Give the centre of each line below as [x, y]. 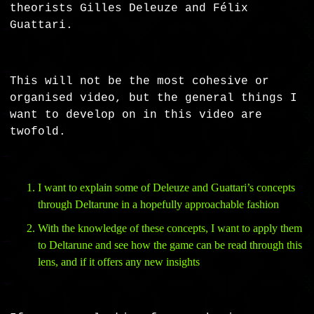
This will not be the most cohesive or [140, 82]
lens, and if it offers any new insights [121, 262]
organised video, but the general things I [154, 98]
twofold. [38, 132]
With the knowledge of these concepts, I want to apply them [170, 228]
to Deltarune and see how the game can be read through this [170, 245]
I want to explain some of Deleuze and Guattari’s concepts [167, 188]
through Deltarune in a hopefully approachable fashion [159, 205]
